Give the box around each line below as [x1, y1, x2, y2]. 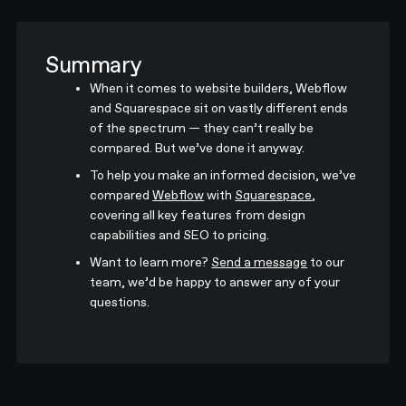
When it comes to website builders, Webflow [90, 81, 348, 95]
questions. [90, 295, 150, 309]
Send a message [211, 255, 308, 269]
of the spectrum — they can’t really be [90, 121, 314, 135]
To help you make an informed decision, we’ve [90, 168, 357, 182]
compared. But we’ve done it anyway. [90, 140, 305, 155]
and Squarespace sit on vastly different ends [90, 101, 349, 115]
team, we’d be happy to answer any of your [90, 275, 341, 289]
